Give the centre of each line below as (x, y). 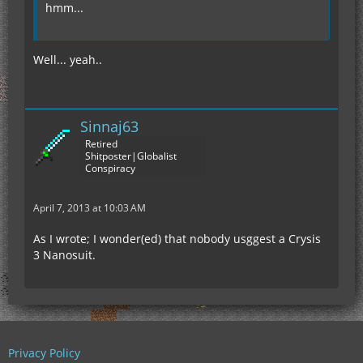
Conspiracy (110, 168)
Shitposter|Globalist (131, 156)
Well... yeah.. (68, 60)
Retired (101, 144)
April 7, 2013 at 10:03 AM (90, 208)
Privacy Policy (44, 353)
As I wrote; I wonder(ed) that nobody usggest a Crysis (177, 239)
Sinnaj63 (109, 126)
